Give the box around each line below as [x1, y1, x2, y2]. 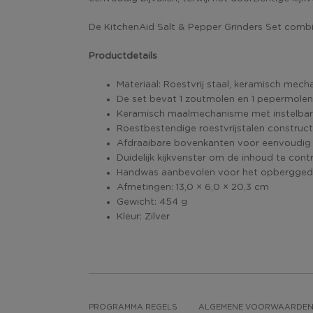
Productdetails [89, 51, 157, 61]
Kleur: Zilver [117, 212, 170, 221]
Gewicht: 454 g [117, 197, 187, 207]
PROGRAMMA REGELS [89, 303, 177, 312]
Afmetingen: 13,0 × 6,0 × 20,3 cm [117, 182, 269, 192]
